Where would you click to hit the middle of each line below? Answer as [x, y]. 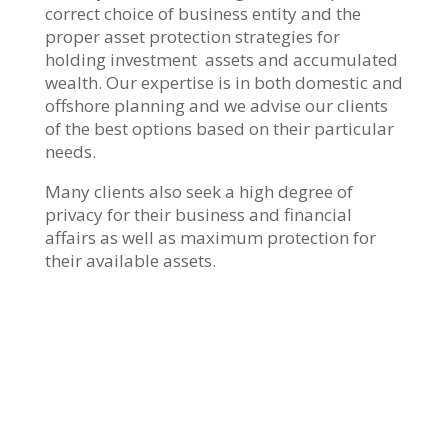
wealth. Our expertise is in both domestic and [223, 82]
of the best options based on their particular [219, 128]
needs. [70, 151]
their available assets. [130, 260]
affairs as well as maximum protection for [210, 237]
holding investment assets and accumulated [221, 59]
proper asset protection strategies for [192, 36]
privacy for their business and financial [198, 214]
